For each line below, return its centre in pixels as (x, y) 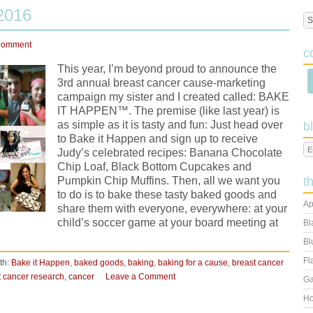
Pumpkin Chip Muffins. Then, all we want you (169, 181)
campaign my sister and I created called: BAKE (173, 97)
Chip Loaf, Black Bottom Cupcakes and (154, 167)
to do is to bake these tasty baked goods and (168, 195)
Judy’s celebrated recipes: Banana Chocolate (170, 153)
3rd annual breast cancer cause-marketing (161, 83)
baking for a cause (193, 263)
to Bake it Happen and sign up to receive (158, 139)
